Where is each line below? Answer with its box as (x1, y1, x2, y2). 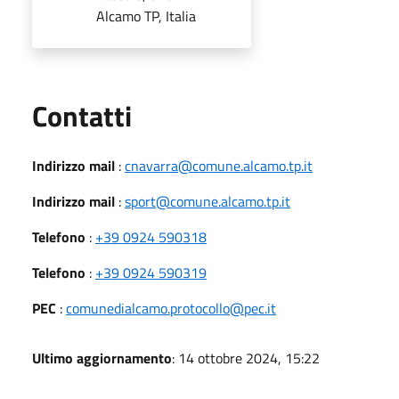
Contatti (32, 94, 132, 137)
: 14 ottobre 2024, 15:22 (172, 346, 320, 369)
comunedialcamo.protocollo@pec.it (66, 297, 276, 319)
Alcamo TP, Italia (96, 4, 196, 27)
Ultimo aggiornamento (32, 346, 172, 369)
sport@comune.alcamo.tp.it (125, 190, 290, 212)
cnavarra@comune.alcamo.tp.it (125, 154, 313, 176)
